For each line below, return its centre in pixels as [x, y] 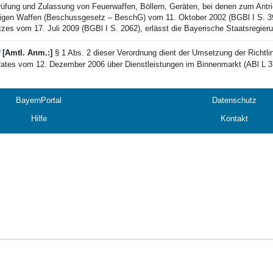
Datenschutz [234, 100]
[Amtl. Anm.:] [28, 53]
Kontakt [234, 119]
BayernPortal [39, 100]
